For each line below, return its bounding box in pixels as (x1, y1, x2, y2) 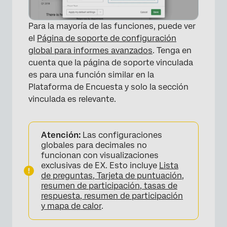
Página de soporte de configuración (37, 33, 176, 44)
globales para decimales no (41, 140, 147, 150)
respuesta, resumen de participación (41, 191, 183, 201)
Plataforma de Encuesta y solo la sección (28, 82, 188, 92)
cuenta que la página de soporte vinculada (28, 58, 193, 68)
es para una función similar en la (28, 70, 154, 80)
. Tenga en (153, 46, 192, 56)
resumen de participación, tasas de (41, 181, 177, 191)
